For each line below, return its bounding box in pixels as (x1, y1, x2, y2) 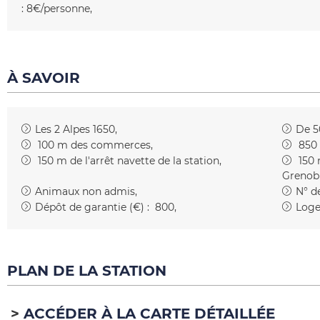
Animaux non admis (35, 185, 135, 198)
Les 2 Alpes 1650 (35, 123, 115, 136)
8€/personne (26, 2, 90, 15)
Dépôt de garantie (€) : (35, 201, 149, 214)
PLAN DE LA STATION (7, 262, 166, 279)
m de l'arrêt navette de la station (56, 154, 219, 167)
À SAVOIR (7, 69, 80, 86)
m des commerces (57, 139, 151, 151)
